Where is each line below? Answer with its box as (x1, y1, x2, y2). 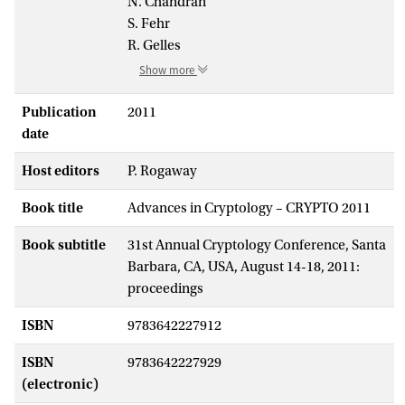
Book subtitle (22, 236, 106, 253)
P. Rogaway (127, 162, 197, 179)
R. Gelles (127, 36, 181, 53)
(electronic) (22, 375, 99, 392)
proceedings (127, 279, 203, 297)
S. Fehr (127, 14, 170, 32)
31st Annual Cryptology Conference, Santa (127, 236, 386, 253)
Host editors (22, 162, 99, 179)
